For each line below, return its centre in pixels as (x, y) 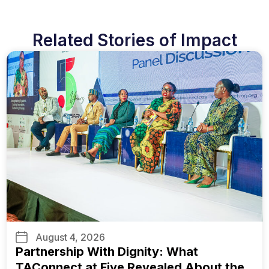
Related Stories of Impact (134, 41)
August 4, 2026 (70, 237)
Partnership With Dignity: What (107, 252)
